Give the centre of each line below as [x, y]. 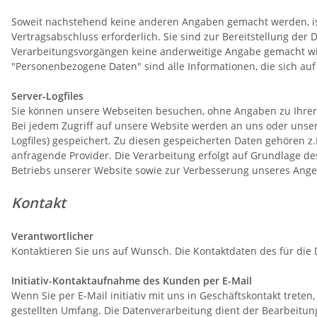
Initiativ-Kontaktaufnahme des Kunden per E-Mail [132, 281]
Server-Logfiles [47, 96]
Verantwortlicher [52, 236]
